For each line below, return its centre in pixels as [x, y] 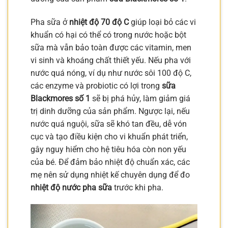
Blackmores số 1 [60, 98]
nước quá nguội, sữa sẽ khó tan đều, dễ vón [109, 124]
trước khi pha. [138, 187]
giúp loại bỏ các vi [162, 22]
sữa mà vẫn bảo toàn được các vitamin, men [111, 47]
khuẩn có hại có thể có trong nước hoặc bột [108, 35]
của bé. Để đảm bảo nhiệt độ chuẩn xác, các [110, 162]
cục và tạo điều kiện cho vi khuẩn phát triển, [109, 136]
